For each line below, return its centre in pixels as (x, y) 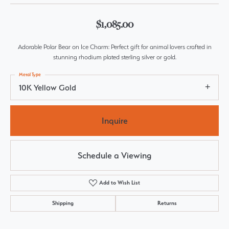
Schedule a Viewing (114, 155)
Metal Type (30, 74)
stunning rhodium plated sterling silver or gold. (114, 57)
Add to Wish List (120, 183)
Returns (167, 203)
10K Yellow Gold (48, 88)
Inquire (114, 120)
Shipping (63, 203)
